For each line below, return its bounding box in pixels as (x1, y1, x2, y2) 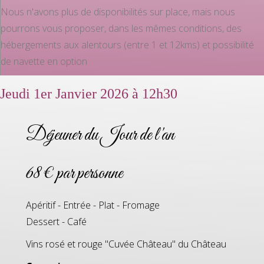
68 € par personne (26, 161, 123, 186)
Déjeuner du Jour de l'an (26, 123, 174, 147)
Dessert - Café (26, 214, 87, 228)
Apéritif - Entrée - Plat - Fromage (26, 198, 160, 212)
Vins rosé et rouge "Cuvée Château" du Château (26, 237, 226, 250)
